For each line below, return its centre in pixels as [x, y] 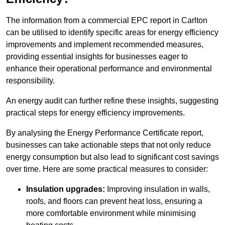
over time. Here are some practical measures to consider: [107, 169]
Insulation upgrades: [66, 189]
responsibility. [30, 81]
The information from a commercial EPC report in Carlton [107, 21]
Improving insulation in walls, [157, 189]
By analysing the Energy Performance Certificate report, [105, 133]
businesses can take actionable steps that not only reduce [108, 145]
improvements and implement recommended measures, [105, 45]
